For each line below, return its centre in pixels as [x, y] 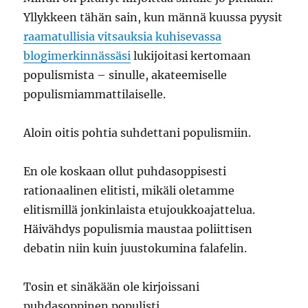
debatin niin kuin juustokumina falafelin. [135, 248]
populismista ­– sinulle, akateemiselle [125, 75]
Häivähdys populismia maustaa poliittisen [138, 229]
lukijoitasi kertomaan [191, 56]
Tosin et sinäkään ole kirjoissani [112, 287]
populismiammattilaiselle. [95, 94]
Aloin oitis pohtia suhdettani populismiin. [137, 133]
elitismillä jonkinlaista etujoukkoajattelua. [140, 210]
